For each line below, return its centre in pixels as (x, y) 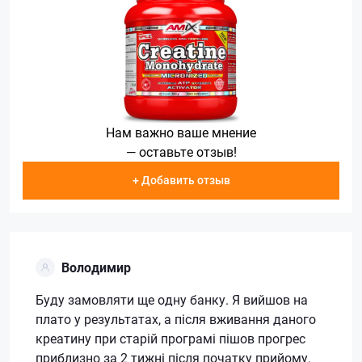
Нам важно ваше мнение (181, 132)
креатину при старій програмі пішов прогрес (170, 339)
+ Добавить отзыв (181, 180)
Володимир (96, 267)
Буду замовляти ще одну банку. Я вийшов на (172, 300)
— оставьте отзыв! (181, 151)
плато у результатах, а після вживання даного (176, 319)
